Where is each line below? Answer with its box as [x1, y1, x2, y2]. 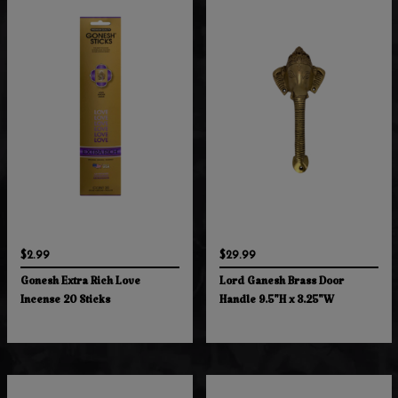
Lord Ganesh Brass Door [219, 277, 344, 293]
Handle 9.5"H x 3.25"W [219, 296, 334, 312]
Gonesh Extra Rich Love [20, 277, 140, 293]
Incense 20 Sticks [20, 296, 110, 312]
